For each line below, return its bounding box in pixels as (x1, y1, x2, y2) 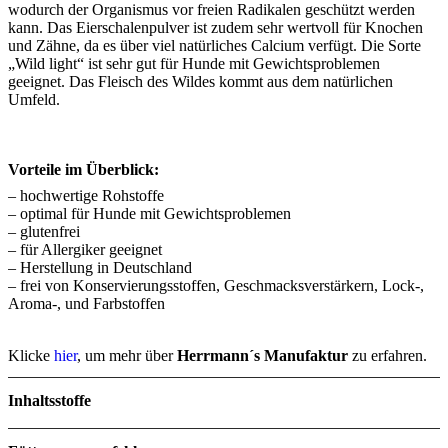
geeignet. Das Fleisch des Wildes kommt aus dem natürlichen (8, 73, 393, 90)
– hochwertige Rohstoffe (8, 187, 164, 204)
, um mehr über (77, 347, 177, 364)
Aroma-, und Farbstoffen (8, 295, 165, 312)
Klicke (8, 347, 54, 364)
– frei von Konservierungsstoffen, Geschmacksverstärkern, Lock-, (8, 277, 424, 294)
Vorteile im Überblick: (8, 161, 159, 178)
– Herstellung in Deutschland (8, 259, 192, 276)
